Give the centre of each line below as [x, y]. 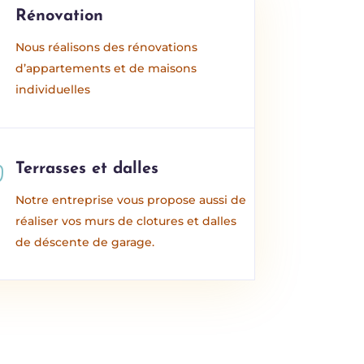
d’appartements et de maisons [106, 68]
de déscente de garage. [85, 242]
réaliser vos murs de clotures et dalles [126, 221]
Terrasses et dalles [87, 169]
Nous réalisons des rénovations [107, 47]
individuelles [53, 89]
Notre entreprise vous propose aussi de [131, 199]
